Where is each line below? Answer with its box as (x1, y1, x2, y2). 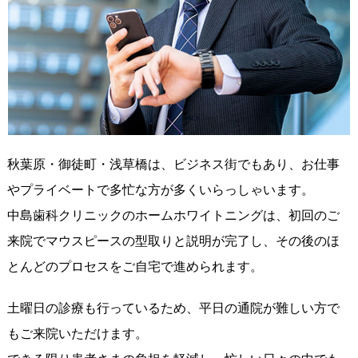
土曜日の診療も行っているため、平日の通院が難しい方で (6, 301, 340, 316)
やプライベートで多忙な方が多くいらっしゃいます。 (6, 183, 314, 197)
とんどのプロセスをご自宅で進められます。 (6, 260, 263, 274)
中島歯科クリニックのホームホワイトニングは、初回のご (6, 209, 340, 223)
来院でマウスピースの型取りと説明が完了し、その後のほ (6, 234, 340, 249)
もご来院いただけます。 (6, 327, 148, 341)
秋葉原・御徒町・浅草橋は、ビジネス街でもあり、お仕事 (6, 157, 340, 172)
